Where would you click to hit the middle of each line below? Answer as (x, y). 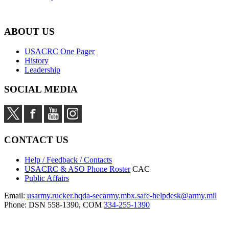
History (37, 60)
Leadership (42, 70)
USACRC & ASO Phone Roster (77, 169)
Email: (16, 195)
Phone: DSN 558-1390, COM (54, 204)
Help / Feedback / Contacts (68, 159)
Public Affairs (47, 178)
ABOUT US (29, 31)
